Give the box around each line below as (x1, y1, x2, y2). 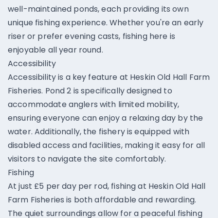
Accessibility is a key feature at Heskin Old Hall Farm (8, 72, 210, 83)
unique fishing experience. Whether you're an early (8, 17, 204, 28)
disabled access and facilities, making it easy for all (8, 140, 205, 151)
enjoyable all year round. (8, 44, 103, 55)
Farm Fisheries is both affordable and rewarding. (8, 194, 197, 205)
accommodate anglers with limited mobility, (8, 99, 180, 110)
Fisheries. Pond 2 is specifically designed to (8, 85, 172, 96)
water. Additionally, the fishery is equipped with (8, 126, 190, 137)
